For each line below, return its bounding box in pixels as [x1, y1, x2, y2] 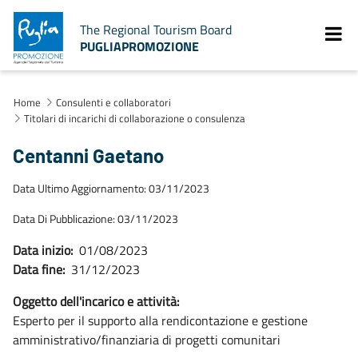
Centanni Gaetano [13, 144, 164, 167]
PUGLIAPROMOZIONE [80, 37, 199, 56]
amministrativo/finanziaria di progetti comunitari [13, 330, 280, 349]
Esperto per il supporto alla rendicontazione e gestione [13, 311, 308, 330]
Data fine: [13, 260, 65, 279]
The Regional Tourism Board [80, 20, 232, 39]
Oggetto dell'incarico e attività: [13, 292, 179, 311]
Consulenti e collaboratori [56, 94, 172, 110]
